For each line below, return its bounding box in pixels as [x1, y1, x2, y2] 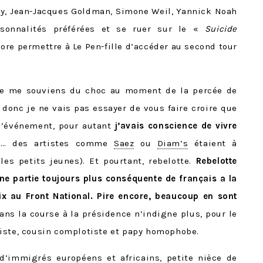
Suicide [204, 23, 237, 35]
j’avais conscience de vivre [114, 120, 237, 131]
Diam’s [157, 138, 188, 149]
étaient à [188, 138, 238, 149]
